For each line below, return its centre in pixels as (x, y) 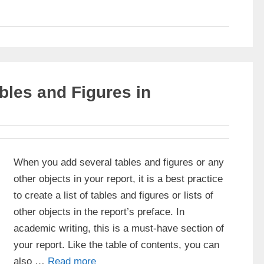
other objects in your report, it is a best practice (118, 179)
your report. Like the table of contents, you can (116, 245)
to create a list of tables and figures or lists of (113, 195)
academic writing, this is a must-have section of (119, 228)
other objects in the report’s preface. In (99, 212)
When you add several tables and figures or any (119, 162)
